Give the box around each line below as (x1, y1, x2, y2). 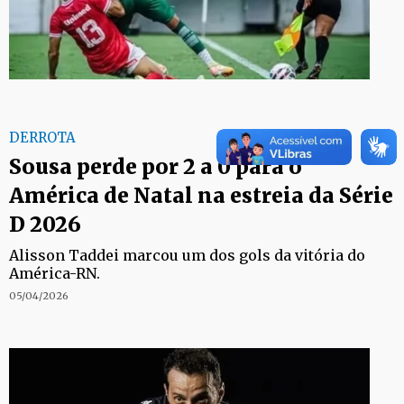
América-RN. (9, 264, 100, 282)
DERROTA (9, 129, 76, 146)
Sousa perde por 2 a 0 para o (9, 153, 302, 179)
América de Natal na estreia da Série (9, 182, 393, 208)
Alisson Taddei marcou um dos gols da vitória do (9, 246, 365, 264)
